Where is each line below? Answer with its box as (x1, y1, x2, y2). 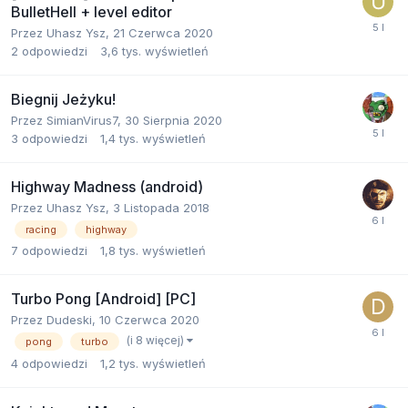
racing (25, 223, 56, 237)
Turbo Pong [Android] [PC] (11, 290, 196, 309)
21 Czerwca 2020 (113, 25, 213, 41)
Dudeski (46, 312, 92, 328)
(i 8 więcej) (127, 333, 187, 348)
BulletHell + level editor (11, 3, 172, 22)
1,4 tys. (100, 131, 138, 147)
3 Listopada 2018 (113, 200, 209, 216)
